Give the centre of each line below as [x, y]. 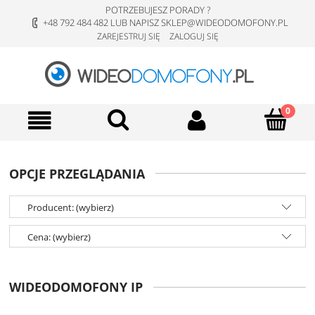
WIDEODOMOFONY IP [76, 287]
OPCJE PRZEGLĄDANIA [77, 174]
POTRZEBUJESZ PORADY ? [157, 10]
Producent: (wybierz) [71, 208]
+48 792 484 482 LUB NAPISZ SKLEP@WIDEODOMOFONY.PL [166, 22]
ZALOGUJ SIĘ [194, 36]
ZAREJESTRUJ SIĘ [128, 36]
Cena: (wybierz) [59, 237]
